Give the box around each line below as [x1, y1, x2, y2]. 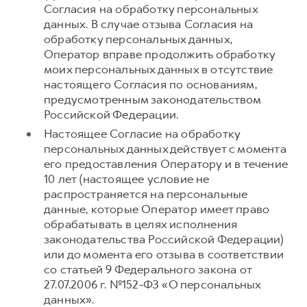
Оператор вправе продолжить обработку [44, 47, 275, 62]
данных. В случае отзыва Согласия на [44, 16, 253, 32]
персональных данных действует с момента [44, 141, 286, 156]
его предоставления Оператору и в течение [44, 156, 288, 171]
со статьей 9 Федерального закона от [44, 262, 251, 277]
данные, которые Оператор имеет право [44, 201, 270, 217]
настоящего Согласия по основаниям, [44, 77, 257, 92]
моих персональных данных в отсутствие [44, 62, 273, 77]
